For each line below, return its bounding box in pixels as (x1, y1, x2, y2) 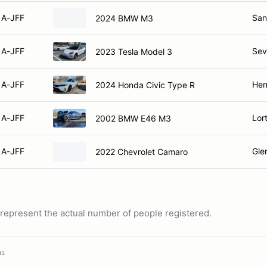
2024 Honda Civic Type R (95, 79, 195, 90)
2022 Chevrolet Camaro (95, 146, 188, 157)
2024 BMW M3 (95, 13, 153, 23)
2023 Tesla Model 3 (95, 46, 172, 57)
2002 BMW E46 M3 (95, 113, 171, 123)
